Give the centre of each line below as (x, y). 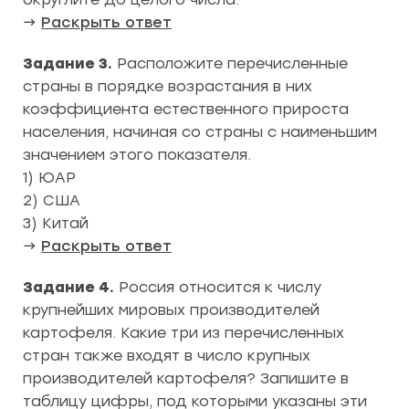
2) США (52, 200)
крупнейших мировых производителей (171, 309)
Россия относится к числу (218, 287)
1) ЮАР (49, 177)
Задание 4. (68, 287)
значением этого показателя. (137, 154)
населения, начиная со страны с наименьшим (200, 131)
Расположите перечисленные (230, 63)
